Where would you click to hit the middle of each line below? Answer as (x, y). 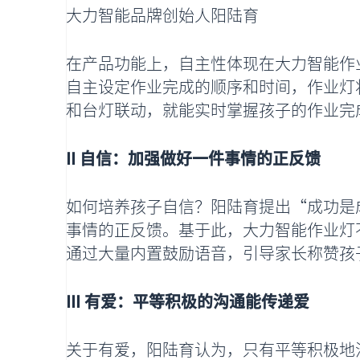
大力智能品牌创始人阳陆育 (162, 15)
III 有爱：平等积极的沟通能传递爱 (188, 301)
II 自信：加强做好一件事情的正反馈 (193, 158)
